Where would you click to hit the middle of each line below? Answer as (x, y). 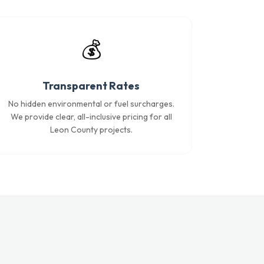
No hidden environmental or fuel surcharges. (91, 104)
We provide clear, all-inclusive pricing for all (91, 117)
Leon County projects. (91, 130)
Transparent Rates (91, 86)
